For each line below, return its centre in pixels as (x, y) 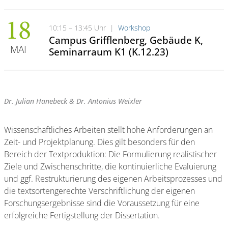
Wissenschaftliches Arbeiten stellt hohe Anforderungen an (108, 130)
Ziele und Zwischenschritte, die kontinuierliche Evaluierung (110, 166)
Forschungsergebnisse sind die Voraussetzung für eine (102, 203)
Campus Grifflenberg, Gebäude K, (126, 40)
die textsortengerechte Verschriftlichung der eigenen (99, 191)
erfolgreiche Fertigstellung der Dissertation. (82, 215)
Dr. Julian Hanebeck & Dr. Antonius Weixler (73, 101)
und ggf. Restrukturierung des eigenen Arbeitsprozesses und (113, 178)
